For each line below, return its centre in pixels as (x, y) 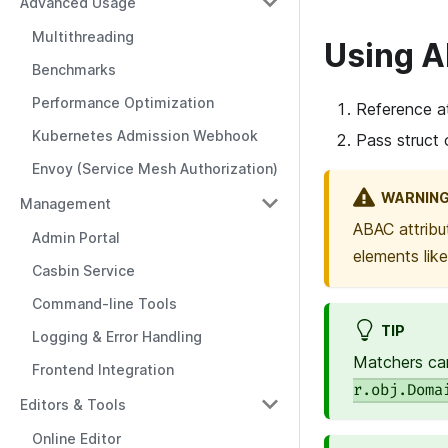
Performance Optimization (123, 102)
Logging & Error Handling (117, 336)
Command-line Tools (104, 303)
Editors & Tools (73, 404)
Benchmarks (74, 69)
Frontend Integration (103, 369)
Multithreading (83, 36)
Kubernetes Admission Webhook (145, 135)
